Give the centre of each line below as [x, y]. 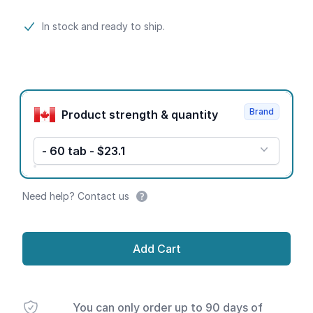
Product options [66, 96]
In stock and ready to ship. [103, 26]
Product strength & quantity [195, 114]
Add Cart [169, 249]
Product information [77, 27]
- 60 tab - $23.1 [83, 151]
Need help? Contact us [76, 196]
